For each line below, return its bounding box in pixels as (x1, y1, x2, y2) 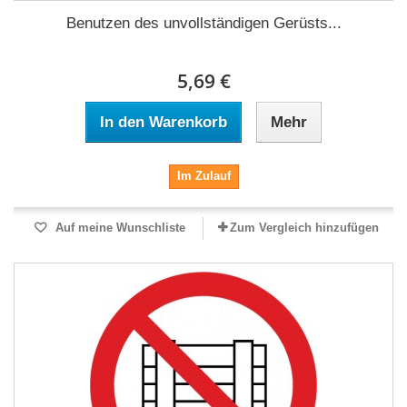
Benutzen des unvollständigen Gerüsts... (65, 15, 342, 32)
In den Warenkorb (100, 114, 227, 131)
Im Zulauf (176, 169, 231, 183)
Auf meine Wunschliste (51, 221, 185, 234)
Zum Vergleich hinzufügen (230, 221, 379, 234)
